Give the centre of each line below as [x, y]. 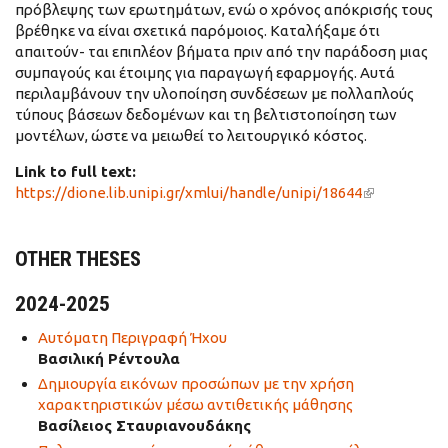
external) [394, 213]
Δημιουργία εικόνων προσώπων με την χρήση [195, 383]
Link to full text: [77, 171]
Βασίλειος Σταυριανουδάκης [144, 425]
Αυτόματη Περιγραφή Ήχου [132, 337]
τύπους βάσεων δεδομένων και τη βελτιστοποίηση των [206, 114]
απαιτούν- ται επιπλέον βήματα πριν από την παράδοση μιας [221, 51]
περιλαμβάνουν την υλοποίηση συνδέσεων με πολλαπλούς [214, 93]
